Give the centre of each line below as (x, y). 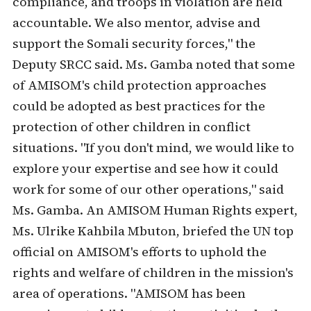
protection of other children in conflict (131, 127)
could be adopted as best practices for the (138, 106)
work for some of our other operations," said (148, 189)
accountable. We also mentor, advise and (136, 23)
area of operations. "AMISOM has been (129, 293)
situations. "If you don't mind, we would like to (153, 148)
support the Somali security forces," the (134, 43)
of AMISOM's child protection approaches (139, 85)
